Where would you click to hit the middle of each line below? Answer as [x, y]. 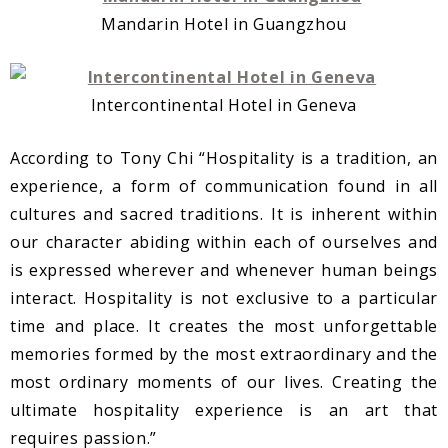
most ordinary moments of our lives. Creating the [224, 382]
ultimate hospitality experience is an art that [224, 410]
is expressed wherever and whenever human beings [224, 270]
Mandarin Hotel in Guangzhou [224, 24]
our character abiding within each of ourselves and [224, 242]
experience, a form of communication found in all [224, 186]
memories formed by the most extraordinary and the [224, 354]
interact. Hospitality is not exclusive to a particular [224, 298]
